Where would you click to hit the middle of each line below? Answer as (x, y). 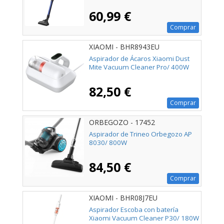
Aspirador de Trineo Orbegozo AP (140, 134)
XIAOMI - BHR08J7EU (123, 198)
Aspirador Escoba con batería (134, 209)
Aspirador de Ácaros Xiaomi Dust (139, 58)
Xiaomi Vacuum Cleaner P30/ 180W (144, 218)
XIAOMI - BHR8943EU (124, 47)
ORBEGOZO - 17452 (122, 122)
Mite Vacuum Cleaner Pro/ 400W (139, 67)
